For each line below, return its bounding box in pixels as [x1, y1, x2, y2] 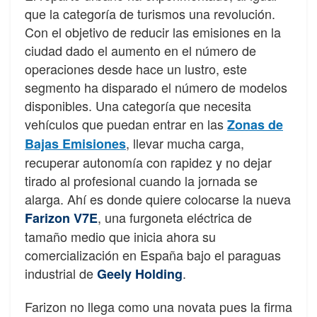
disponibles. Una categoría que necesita [25, 96, 251, 115]
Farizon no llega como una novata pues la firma [25, 296, 292, 316]
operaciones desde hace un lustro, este [25, 59, 247, 78]
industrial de [25, 263, 97, 282]
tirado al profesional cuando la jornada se [25, 171, 258, 190]
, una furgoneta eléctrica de [98, 207, 252, 226]
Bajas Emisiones [25, 134, 126, 153]
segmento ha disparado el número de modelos [25, 77, 287, 96]
